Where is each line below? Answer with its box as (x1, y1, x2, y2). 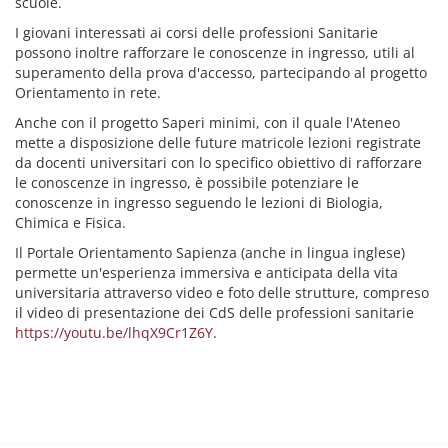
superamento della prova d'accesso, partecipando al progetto (15, 63, 427, 82)
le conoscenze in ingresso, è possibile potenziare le (15, 173, 359, 192)
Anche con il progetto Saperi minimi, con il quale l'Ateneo (15, 113, 400, 132)
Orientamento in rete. (15, 83, 161, 102)
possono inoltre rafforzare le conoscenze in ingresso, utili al (15, 43, 415, 62)
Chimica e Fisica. (15, 213, 126, 232)
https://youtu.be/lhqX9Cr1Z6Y (15, 323, 213, 342)
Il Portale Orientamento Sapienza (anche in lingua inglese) (15, 243, 405, 262)
